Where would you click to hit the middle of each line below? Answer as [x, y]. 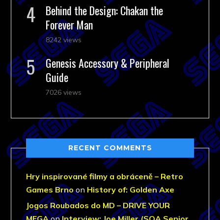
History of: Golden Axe [131, 189]
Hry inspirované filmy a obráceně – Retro [105, 176]
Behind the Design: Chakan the [105, 10]
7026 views [64, 92]
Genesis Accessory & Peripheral [108, 63]
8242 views [64, 40]
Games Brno [50, 189]
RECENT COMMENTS [110, 148]
